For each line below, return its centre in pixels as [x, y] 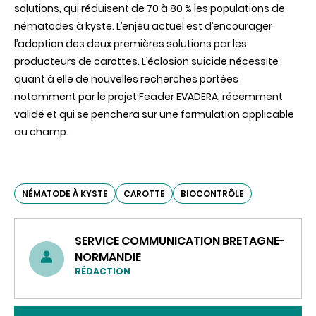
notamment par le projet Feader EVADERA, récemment [148, 97]
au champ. [41, 132]
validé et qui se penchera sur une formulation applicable [154, 115]
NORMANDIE [108, 257]
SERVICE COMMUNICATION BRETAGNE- [180, 241]
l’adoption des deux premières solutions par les [130, 44]
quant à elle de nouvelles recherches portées [126, 79]
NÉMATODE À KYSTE [65, 194]
